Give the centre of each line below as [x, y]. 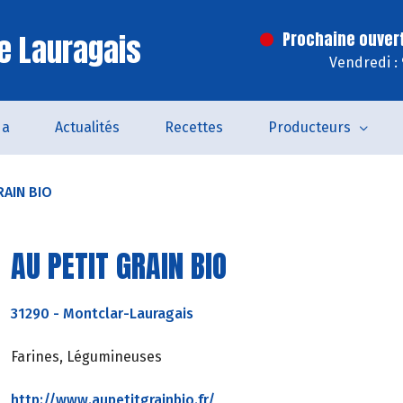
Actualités [87, 127]
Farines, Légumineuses [86, 356]
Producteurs [309, 127]
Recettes [193, 127]
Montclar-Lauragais [128, 313]
